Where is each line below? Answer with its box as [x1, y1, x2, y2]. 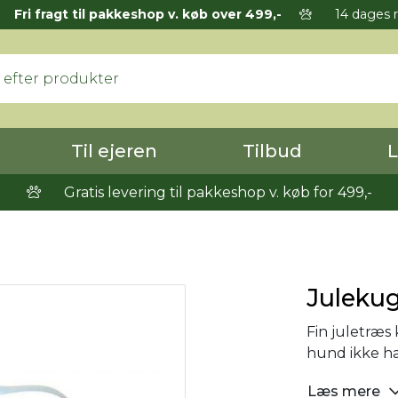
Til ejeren [71, 140, 157, 162]
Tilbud [243, 140, 302, 162]
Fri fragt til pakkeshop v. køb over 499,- [13, 6, 282, 22]
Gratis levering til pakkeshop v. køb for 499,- [60, 184, 372, 201]
